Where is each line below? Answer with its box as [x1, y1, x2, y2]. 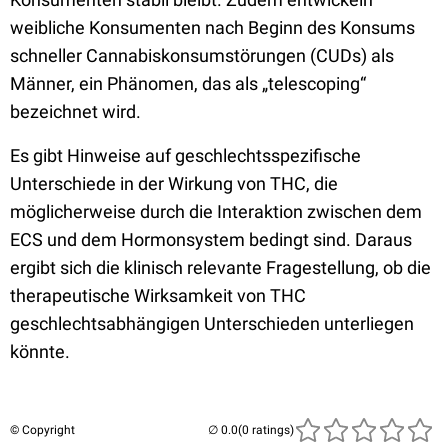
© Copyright [10, 423, 75, 437]
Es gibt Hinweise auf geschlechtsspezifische [10, 145, 361, 166]
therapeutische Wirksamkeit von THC [10, 285, 306, 306]
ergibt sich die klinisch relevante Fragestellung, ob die [10, 257, 431, 278]
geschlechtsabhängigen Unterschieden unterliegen [10, 313, 414, 334]
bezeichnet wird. [10, 101, 141, 122]
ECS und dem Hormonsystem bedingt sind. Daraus [10, 229, 412, 250]
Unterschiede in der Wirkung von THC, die [10, 173, 338, 194]
